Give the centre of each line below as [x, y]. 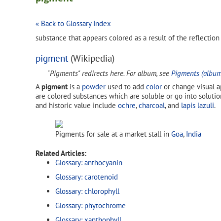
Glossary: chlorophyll [87, 191]
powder [94, 86]
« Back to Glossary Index [73, 23]
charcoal [152, 105]
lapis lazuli [198, 105]
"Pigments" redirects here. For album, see [109, 74]
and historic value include [77, 105]
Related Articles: [61, 153]
